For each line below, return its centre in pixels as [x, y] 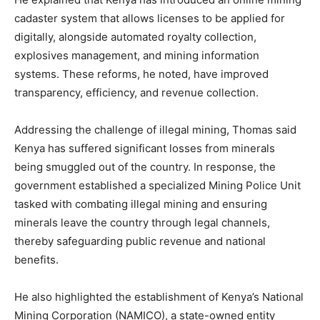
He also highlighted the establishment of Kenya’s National [159, 297]
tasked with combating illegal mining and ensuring [141, 204]
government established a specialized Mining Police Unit [157, 185]
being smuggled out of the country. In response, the [145, 167]
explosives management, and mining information [137, 55]
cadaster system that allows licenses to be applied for [150, 18]
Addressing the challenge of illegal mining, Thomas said [155, 130]
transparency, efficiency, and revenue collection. [136, 92]
